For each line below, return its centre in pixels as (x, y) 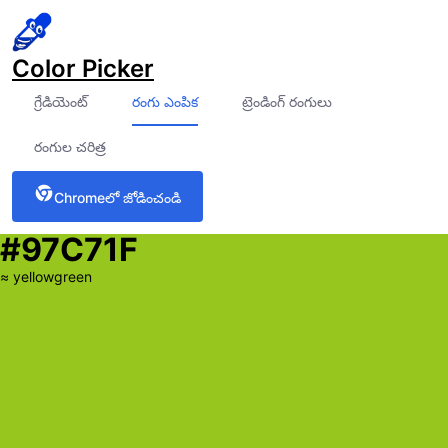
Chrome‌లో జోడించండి (117, 197)
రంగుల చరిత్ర (70, 146)
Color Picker (83, 68)
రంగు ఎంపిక (165, 101)
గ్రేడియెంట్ (61, 101)
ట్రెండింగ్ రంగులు (287, 101)
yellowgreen (52, 276)
